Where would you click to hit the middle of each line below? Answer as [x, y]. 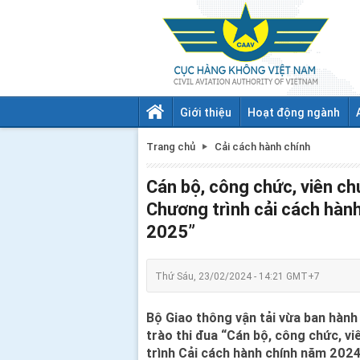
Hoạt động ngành [294, 112]
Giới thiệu [206, 112]
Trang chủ [171, 146]
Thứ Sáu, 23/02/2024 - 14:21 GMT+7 [237, 276]
